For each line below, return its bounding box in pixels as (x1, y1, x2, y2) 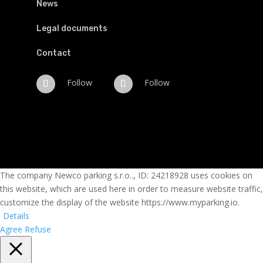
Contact (36, 48, 72, 59)
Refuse (25, 223, 51, 235)
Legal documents (36, 23, 108, 34)
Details (3, 210, 29, 221)
